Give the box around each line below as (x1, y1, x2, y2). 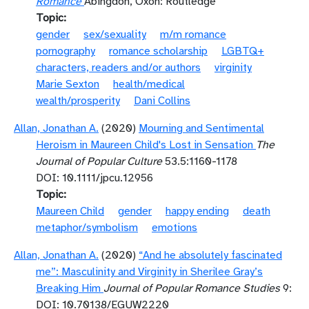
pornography (36, 44, 95, 58)
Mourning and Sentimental (139, 121, 264, 135)
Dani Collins (134, 94, 190, 108)
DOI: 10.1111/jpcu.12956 (36, 171, 153, 185)
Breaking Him (36, 281, 101, 295)
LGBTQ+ (221, 44, 264, 58)
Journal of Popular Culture (36, 154, 162, 168)
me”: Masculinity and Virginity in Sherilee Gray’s (36, 265, 263, 279)
